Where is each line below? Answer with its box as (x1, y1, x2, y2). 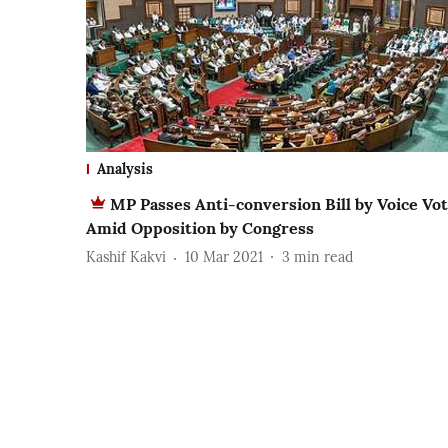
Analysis (97, 159, 153, 178)
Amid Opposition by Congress (86, 217, 314, 238)
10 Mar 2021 (185, 248, 263, 267)
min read (294, 248, 353, 267)
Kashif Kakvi (86, 248, 166, 267)
